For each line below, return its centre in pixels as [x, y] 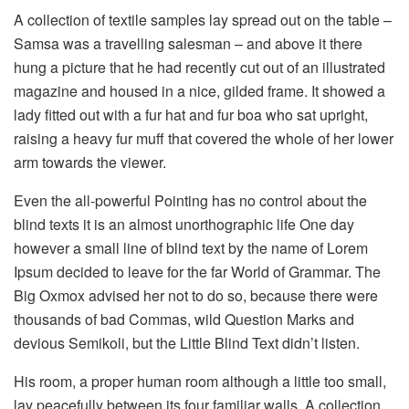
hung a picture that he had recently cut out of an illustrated [199, 68]
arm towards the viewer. [90, 163]
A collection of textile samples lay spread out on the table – [203, 20]
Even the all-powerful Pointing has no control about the [190, 201]
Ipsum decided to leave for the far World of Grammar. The [197, 272]
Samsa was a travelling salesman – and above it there [188, 44]
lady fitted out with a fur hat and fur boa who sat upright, [191, 115]
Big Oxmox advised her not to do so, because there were [196, 296]
